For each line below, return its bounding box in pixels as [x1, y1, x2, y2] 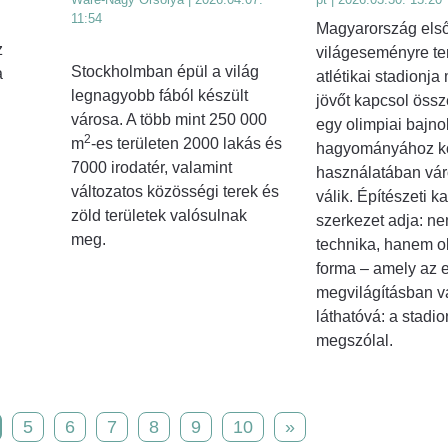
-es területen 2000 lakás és [91, 134, 282, 152]
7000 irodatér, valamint [71, 158, 232, 176]
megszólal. [315, 332, 393, 350]
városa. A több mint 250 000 [71, 110, 267, 128]
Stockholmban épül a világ [71, 62, 259, 80]
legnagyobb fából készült [71, 86, 248, 104]
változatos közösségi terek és [71, 182, 279, 200]
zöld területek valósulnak [71, 206, 247, 224]
